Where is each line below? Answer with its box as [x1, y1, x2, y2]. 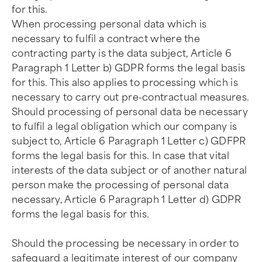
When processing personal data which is [12, 19, 207, 30]
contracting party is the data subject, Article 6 [12, 48, 232, 59]
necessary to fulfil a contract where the [12, 33, 200, 44]
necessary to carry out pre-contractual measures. [12, 92, 250, 103]
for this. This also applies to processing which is [12, 77, 238, 88]
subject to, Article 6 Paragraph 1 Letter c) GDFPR [12, 136, 246, 147]
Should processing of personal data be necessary [12, 106, 249, 118]
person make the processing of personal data [12, 180, 229, 191]
